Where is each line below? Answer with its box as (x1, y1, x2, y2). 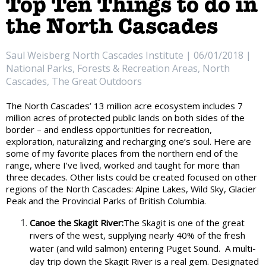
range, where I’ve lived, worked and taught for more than (6, 159, 240, 171)
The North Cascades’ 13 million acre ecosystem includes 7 (6, 99, 243, 112)
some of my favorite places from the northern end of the (6, 147, 238, 159)
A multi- (223, 242, 256, 255)
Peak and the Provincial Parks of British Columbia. (6, 194, 206, 207)
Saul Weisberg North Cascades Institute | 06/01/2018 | (6, 48, 251, 62)
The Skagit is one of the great (123, 216, 245, 229)
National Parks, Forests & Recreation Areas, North (6, 61, 230, 75)
